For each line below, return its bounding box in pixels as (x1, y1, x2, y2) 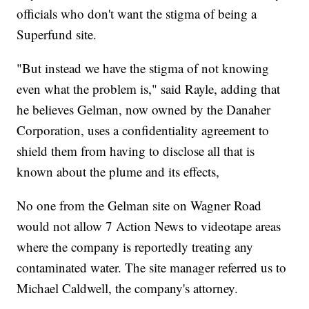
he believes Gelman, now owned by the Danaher (17, 100, 271, 118)
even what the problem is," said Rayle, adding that (17, 79, 281, 97)
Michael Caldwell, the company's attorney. (17, 279, 239, 297)
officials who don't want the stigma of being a (17, 4, 257, 22)
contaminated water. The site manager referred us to (17, 258, 287, 276)
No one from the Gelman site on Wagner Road (17, 196, 262, 214)
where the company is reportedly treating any (17, 237, 254, 255)
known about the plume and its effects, (17, 162, 220, 180)
